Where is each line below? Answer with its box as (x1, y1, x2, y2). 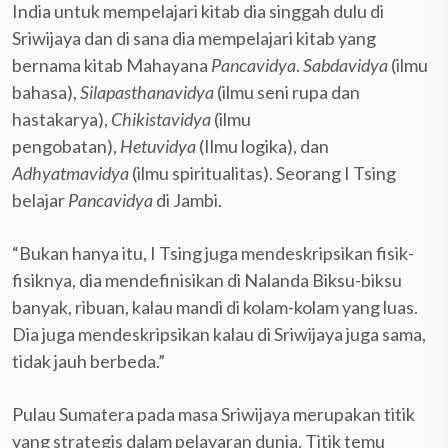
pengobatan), (12, 135, 120, 158)
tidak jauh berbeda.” (12, 350, 165, 373)
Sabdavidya (303, 54, 388, 77)
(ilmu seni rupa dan (214, 81, 360, 104)
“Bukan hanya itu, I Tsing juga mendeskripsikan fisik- (12, 242, 414, 265)
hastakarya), (12, 108, 111, 131)
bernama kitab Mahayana (12, 54, 211, 77)
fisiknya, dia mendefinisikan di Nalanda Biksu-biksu (12, 269, 402, 292)
